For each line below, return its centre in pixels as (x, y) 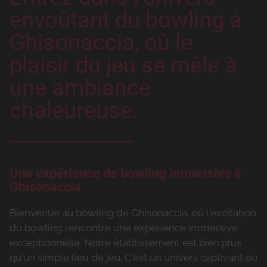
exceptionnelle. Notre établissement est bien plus (125, 243)
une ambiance (80, 88)
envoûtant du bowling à (126, 20)
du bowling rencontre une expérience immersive (124, 228)
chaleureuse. (74, 110)
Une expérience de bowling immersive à (125, 173)
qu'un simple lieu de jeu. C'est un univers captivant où (133, 258)
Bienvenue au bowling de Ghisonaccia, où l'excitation (133, 213)
